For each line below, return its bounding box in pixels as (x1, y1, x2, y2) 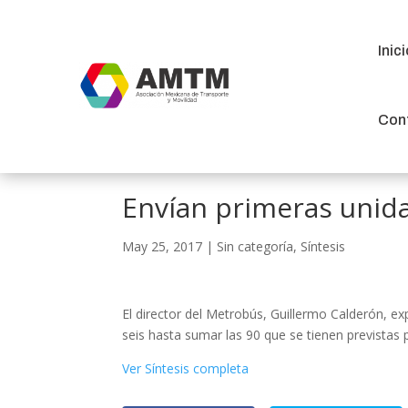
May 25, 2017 (122, 238, 203, 255)
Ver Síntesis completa (122, 360, 250, 377)
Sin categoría (217, 238, 294, 255)
